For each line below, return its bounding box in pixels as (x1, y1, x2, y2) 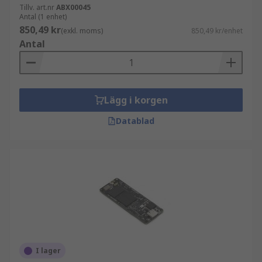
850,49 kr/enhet (191, 26, 243, 36)
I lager (36, 246, 61, 256)
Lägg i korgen (104, 94, 168, 106)
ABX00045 (56, 2, 91, 12)
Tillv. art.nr (19, 2, 54, 12)
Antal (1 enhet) (19, 12, 67, 22)
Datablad (116, 115, 154, 126)
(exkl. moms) (61, 26, 103, 36)
